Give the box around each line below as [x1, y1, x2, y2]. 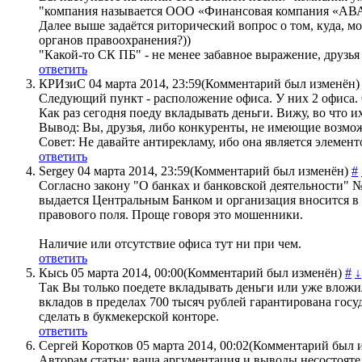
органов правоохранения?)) [39, 33, 191, 48]
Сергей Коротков [39, 339, 133, 353]
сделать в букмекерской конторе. [39, 309, 219, 324]
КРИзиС [39, 77, 86, 91]
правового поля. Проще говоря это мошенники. [39, 208, 303, 222]
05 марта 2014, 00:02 [137, 339, 249, 353]
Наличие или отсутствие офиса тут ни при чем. [39, 237, 301, 251]
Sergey [39, 164, 74, 179]
